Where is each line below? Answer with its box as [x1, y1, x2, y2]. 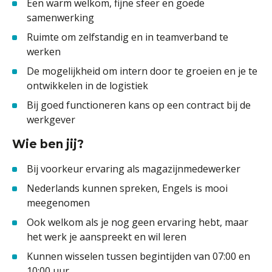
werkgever [27, 113, 75, 126]
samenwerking [27, 11, 94, 24]
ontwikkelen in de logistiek [27, 79, 148, 92]
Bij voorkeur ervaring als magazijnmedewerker [27, 162, 240, 175]
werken [27, 45, 61, 58]
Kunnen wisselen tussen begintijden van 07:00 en [27, 250, 250, 263]
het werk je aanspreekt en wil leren [27, 230, 186, 243]
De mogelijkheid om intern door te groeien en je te [27, 64, 257, 78]
